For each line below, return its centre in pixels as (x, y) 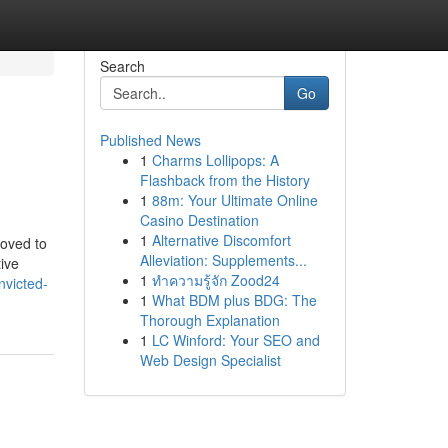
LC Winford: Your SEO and (235, 340)
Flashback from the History (224, 180)
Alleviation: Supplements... (223, 260)
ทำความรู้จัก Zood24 (215, 280)
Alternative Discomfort (221, 240)
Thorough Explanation (209, 320)
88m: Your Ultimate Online (234, 200)
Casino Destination (199, 220)
